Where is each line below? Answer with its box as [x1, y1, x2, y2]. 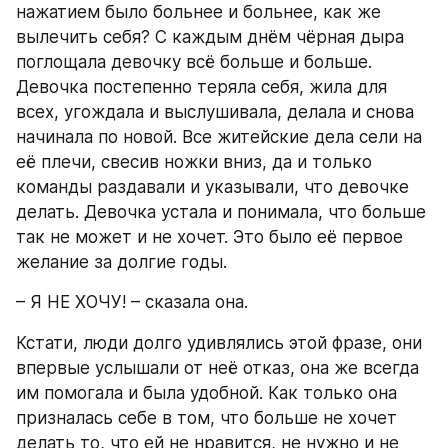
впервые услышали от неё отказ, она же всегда [16, 357, 419, 378]
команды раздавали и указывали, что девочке [16, 177, 409, 198]
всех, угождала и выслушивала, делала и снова [16, 102, 414, 123]
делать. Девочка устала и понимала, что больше [16, 202, 426, 223]
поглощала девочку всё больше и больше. [16, 52, 372, 73]
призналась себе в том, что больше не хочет [16, 407, 397, 428]
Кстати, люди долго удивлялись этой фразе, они [16, 332, 422, 353]
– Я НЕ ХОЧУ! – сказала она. [16, 292, 248, 313]
